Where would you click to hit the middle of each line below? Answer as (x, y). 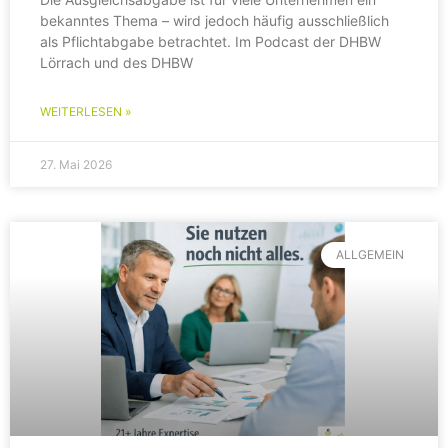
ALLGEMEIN (369, 255)
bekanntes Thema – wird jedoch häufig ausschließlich (214, 20)
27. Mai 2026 (76, 164)
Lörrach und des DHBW (116, 62)
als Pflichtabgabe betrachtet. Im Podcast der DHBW (210, 41)
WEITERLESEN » (85, 111)
